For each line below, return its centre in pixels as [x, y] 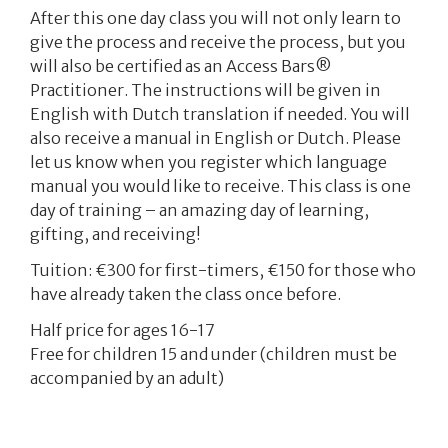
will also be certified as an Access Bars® [181, 65]
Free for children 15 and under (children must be [213, 353]
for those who [362, 269]
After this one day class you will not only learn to [215, 17]
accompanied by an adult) [127, 377]
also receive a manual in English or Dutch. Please [215, 137]
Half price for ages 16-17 [122, 329]
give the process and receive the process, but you [218, 41]
